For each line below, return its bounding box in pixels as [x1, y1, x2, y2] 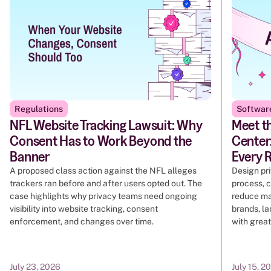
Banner [10, 148, 50, 165]
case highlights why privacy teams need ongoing [10, 191, 198, 201]
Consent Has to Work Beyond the [10, 132, 192, 149]
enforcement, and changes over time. [10, 217, 154, 227]
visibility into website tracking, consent [10, 204, 158, 214]
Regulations [15, 104, 64, 114]
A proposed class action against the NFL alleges [10, 166, 197, 176]
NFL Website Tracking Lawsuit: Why [10, 117, 203, 134]
